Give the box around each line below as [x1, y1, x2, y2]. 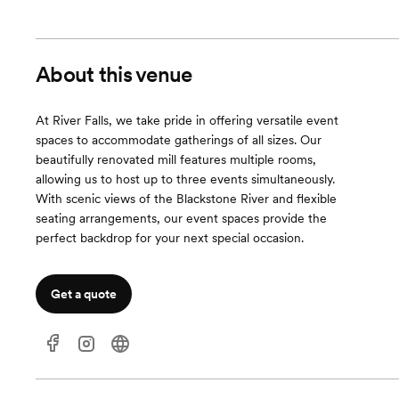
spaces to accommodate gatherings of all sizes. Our [36, 133, 322, 147]
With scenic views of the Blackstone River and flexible [36, 191, 337, 206]
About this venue [36, 61, 192, 87]
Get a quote [51, 287, 117, 301]
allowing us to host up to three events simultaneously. [36, 172, 335, 186]
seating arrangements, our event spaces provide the [36, 211, 327, 225]
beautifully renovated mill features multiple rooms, [36, 152, 316, 167]
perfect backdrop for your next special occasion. [36, 231, 304, 245]
